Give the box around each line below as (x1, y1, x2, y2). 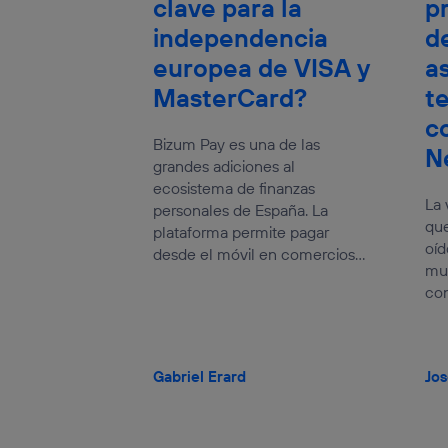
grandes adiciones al (153, 155, 296, 176)
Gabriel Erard (153, 366, 247, 386)
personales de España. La (153, 199, 329, 220)
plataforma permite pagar (153, 221, 330, 242)
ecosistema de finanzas (153, 177, 316, 198)
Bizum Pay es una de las (153, 133, 321, 154)
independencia (153, 21, 329, 54)
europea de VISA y (153, 51, 371, 84)
